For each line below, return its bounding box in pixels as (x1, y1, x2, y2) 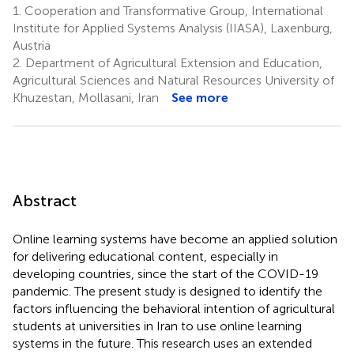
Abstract (13, 190, 77, 210)
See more (171, 89, 228, 105)
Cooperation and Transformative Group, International (21, 2, 323, 18)
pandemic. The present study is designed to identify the (13, 283, 322, 299)
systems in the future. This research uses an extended (13, 335, 312, 351)
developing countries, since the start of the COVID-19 (13, 265, 318, 281)
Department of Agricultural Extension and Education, (22, 55, 322, 70)
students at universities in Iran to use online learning (13, 318, 302, 333)
